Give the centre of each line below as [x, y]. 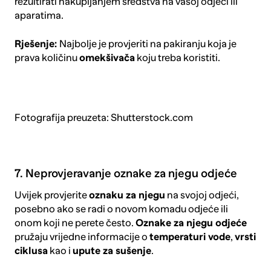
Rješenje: [37, 44]
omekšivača [107, 58]
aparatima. [39, 16]
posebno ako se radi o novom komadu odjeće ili [121, 209]
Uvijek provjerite [51, 195]
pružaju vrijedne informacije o [82, 237]
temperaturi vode [190, 237]
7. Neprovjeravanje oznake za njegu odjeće [126, 174]
